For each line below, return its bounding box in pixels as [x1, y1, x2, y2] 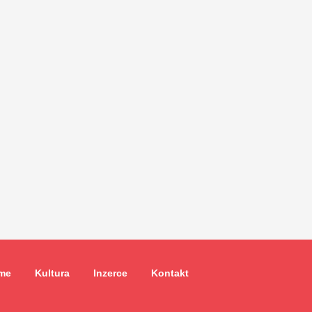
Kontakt [151, 267, 189, 279]
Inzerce [93, 267, 127, 279]
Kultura [35, 267, 70, 279]
